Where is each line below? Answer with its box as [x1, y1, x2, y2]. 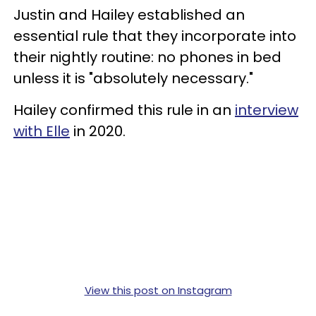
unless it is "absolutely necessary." [13, 68, 253, 88]
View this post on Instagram [84, 282, 232, 298]
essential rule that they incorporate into [13, 25, 296, 46]
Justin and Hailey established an [13, 4, 245, 25]
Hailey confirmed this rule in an [13, 99, 235, 120]
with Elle [13, 121, 70, 141]
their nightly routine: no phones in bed [13, 47, 281, 67]
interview [235, 99, 298, 120]
